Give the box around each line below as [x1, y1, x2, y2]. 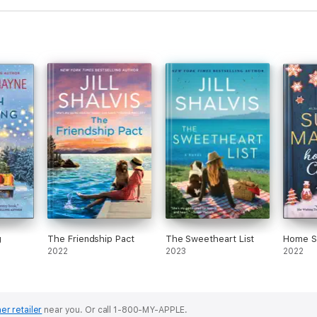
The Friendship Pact [47, 234, 134, 244]
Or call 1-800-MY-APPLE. [85, 305, 188, 315]
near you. [42, 305, 86, 315]
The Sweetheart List [165, 234, 255, 244]
